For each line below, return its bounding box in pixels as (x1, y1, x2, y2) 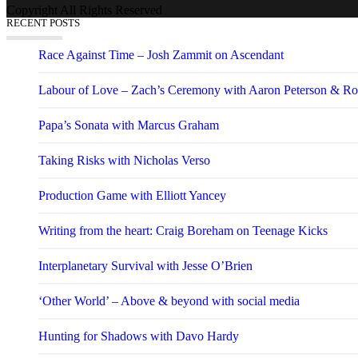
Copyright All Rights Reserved (6, 3, 162, 18)
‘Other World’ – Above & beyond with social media (38, 294, 300, 308)
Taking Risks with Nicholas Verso (38, 153, 210, 168)
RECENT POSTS (6, 17, 80, 30)
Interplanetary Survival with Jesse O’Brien (38, 259, 253, 273)
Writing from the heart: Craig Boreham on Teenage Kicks (38, 224, 328, 238)
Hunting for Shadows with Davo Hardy (38, 329, 239, 344)
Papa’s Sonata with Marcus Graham (38, 118, 219, 133)
